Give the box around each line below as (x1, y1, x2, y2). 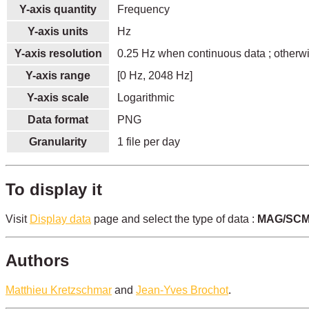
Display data (30, 212, 91, 225)
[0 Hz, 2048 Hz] (117, 69, 192, 81)
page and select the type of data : (91, 212, 257, 225)
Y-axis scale (27, 91, 89, 103)
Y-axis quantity (19, 3, 97, 15)
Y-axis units (28, 25, 88, 37)
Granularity (29, 135, 87, 148)
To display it (6, 179, 102, 199)
